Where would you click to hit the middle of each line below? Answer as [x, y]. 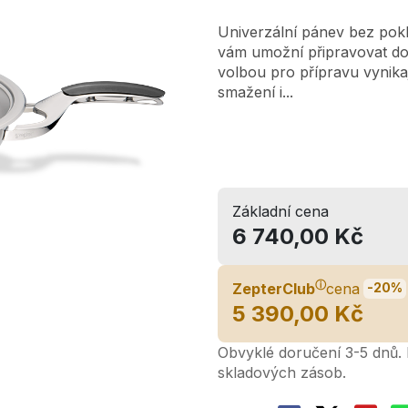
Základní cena [280, 211]
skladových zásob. [282, 372]
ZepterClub [274, 289]
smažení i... [255, 92]
